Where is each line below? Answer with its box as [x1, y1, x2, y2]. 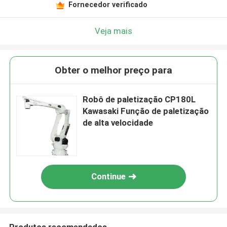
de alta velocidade [83, 118, 154, 128]
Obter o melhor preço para [55, 64, 172, 77]
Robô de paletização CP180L [83, 94, 196, 105]
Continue [91, 171, 126, 182]
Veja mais [95, 25, 132, 36]
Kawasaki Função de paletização [83, 106, 209, 117]
